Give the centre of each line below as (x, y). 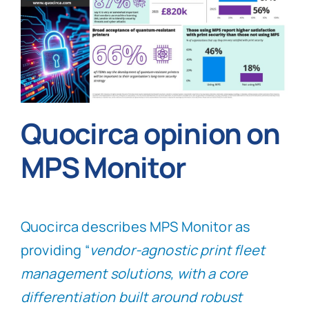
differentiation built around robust (131, 297)
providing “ (55, 250)
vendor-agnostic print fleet (177, 250)
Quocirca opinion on (150, 133)
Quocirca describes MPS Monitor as (136, 227)
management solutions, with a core (134, 274)
